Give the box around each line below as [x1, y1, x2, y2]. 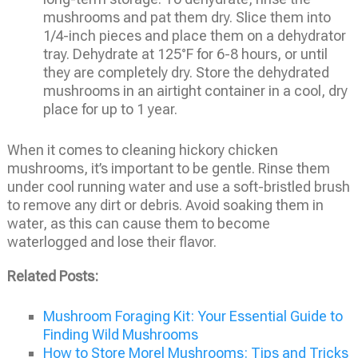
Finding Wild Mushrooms [42, 326, 198, 344]
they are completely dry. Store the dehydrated [42, 64, 329, 82]
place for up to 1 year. [42, 101, 177, 118]
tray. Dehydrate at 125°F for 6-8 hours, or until [42, 46, 328, 63]
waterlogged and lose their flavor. [6, 233, 217, 251]
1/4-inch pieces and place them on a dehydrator [42, 27, 346, 45]
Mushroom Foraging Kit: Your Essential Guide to [42, 308, 343, 325]
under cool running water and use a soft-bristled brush [6, 178, 350, 196]
